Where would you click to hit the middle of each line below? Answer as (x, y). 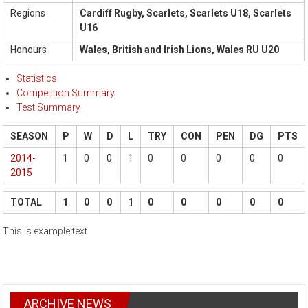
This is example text (45, 231)
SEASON (30, 136)
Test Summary (49, 108)
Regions (28, 13)
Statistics (37, 79)
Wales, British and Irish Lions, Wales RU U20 (180, 50)
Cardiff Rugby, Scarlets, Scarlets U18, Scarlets (186, 13)
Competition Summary (66, 93)
